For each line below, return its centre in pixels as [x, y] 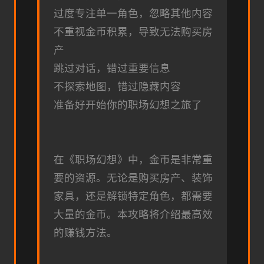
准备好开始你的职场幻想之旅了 [128, 105]
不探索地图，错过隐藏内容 [117, 87]
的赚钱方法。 [85, 233]
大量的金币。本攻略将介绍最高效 [133, 215]
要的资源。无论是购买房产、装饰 [133, 178]
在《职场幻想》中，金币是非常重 [133, 160]
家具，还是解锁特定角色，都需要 [133, 197]
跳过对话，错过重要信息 [112, 69]
